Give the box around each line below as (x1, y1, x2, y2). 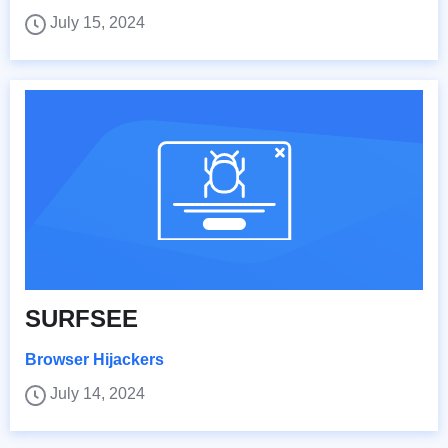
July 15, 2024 (50, 13, 145, 31)
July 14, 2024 (50, 384, 145, 402)
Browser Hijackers (25, 350, 164, 368)
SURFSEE (25, 304, 138, 332)
